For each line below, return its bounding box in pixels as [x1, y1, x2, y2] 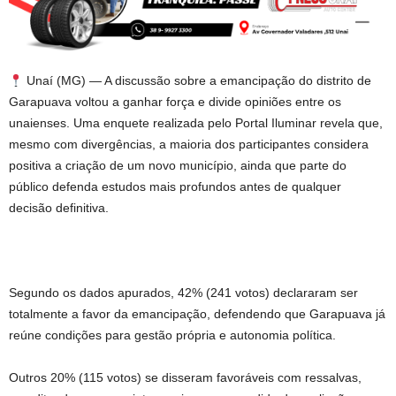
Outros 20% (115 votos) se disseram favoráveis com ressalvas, [9, 370, 362, 385]
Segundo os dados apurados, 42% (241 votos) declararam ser [9, 286, 358, 301]
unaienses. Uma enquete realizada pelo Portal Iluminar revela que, [9, 116, 383, 131]
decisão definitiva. [9, 201, 109, 216]
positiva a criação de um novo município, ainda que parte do [9, 158, 346, 173]
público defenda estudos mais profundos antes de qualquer [9, 179, 341, 194]
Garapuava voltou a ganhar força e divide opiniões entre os [9, 95, 341, 110]
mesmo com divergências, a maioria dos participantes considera [9, 137, 369, 152]
